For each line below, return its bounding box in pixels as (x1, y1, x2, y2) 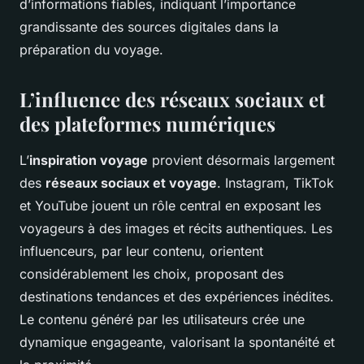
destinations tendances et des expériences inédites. (19, 288, 334, 305)
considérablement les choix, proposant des (19, 266, 284, 283)
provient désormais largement (148, 152, 335, 169)
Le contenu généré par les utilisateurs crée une (19, 311, 305, 328)
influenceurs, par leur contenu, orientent (19, 243, 263, 260)
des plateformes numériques (19, 110, 275, 137)
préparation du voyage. (19, 41, 163, 58)
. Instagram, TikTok (217, 175, 334, 192)
